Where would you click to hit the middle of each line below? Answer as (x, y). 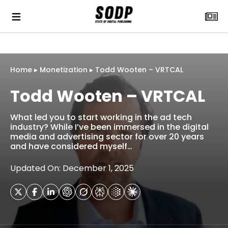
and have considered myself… (71, 146)
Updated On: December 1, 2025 (72, 168)
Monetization (64, 70)
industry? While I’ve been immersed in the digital (109, 127)
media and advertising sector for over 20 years (107, 137)
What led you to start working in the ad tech (101, 117)
